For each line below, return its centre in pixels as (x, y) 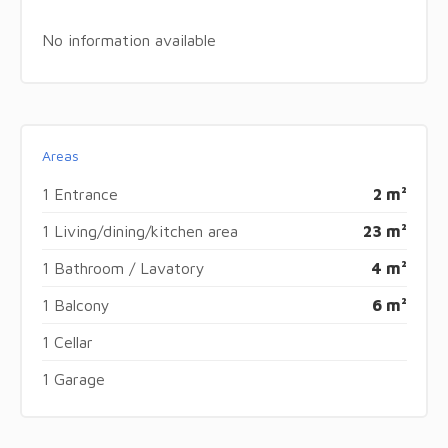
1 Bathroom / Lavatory (123, 267)
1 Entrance (79, 193)
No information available (128, 39)
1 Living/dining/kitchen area (139, 230)
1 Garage (73, 378)
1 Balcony (75, 304)
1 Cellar (67, 341)
